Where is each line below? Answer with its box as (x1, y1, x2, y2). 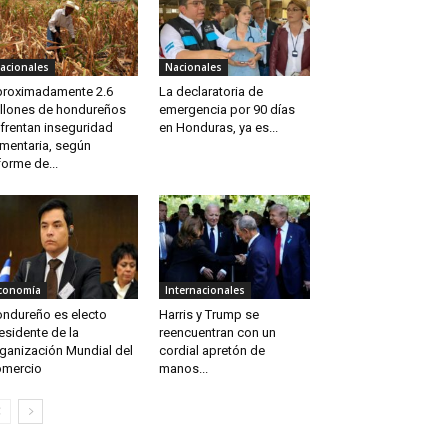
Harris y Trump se (158, 307, 259, 323)
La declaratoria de (158, 84, 263, 100)
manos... (158, 361, 208, 377)
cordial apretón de (158, 343, 265, 359)
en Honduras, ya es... (158, 120, 278, 136)
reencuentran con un (158, 325, 276, 341)
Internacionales (164, 283, 245, 298)
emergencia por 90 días (158, 102, 295, 118)
